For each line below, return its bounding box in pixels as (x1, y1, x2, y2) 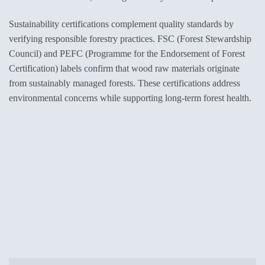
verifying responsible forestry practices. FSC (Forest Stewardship (9, 34, 251, 44)
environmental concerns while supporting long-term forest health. (9, 93, 251, 104)
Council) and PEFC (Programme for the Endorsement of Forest (9, 49, 245, 59)
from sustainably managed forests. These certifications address (9, 78, 240, 89)
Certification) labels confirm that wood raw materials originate (9, 63, 240, 74)
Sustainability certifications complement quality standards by (9, 19, 234, 30)
